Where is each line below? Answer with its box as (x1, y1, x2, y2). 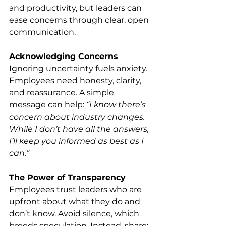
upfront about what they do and (9, 197, 142, 206)
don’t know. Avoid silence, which (9, 209, 141, 218)
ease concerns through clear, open (9, 15, 151, 25)
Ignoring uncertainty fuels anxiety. (9, 64, 149, 73)
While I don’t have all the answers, (9, 124, 151, 134)
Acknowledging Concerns (9, 51, 118, 61)
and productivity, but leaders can (9, 3, 144, 13)
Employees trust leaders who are (9, 185, 144, 194)
